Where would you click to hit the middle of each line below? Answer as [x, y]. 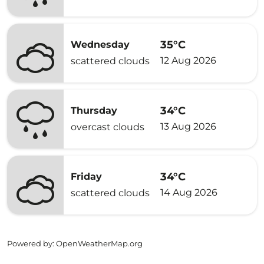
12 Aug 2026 [188, 60]
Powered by [30, 243]
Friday [86, 176]
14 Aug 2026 [189, 192]
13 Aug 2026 [188, 126]
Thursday [94, 110]
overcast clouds [108, 127]
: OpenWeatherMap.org [98, 243]
